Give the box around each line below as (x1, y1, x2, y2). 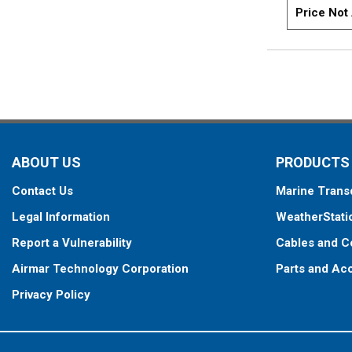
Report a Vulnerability (12, 236, 132, 250)
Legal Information (12, 210, 110, 224)
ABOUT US (12, 154, 81, 170)
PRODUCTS (276, 154, 350, 170)
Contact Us (12, 184, 73, 198)
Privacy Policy (12, 288, 90, 302)
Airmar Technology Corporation (12, 262, 189, 276)
